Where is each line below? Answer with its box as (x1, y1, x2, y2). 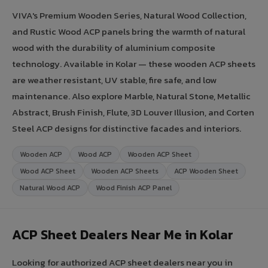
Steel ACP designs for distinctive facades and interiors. (12, 121, 241, 135)
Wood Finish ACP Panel (96, 182, 172, 193)
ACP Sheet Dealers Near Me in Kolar (12, 224, 233, 245)
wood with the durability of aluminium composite (12, 40, 215, 54)
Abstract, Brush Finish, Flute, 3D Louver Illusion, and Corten (12, 105, 254, 119)
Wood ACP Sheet (20, 165, 75, 176)
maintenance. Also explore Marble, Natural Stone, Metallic (12, 89, 251, 103)
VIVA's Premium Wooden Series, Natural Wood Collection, (12, 8, 246, 22)
